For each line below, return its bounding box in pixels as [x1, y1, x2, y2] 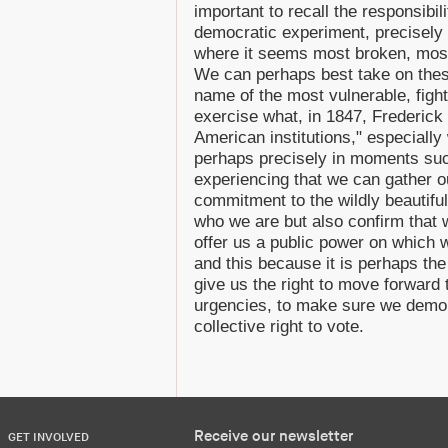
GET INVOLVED [8, 430, 89, 445]
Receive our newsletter [194, 427, 353, 446]
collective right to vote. [194, 317, 364, 336]
